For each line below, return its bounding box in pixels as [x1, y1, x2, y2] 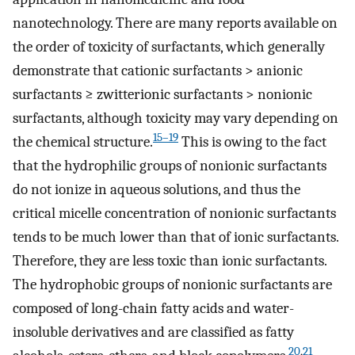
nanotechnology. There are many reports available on [13, 13, 338, 32]
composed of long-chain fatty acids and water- [13, 299, 294, 317]
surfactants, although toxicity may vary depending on [13, 109, 338, 127]
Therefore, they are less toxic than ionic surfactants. [13, 251, 326, 269]
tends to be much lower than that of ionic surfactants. [13, 227, 338, 246]
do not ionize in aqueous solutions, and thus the [13, 180, 300, 198]
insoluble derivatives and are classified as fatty [13, 323, 294, 341]
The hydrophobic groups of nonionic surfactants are [13, 275, 332, 293]
